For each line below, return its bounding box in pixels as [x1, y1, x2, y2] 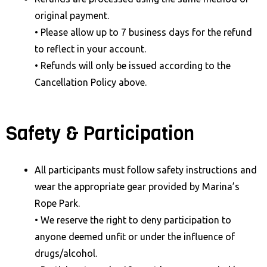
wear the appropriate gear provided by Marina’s [35, 181, 240, 193]
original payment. [35, 10, 109, 21]
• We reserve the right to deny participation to [35, 215, 231, 226]
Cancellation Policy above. [35, 76, 147, 88]
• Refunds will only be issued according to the [35, 60, 231, 71]
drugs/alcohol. [35, 248, 97, 259]
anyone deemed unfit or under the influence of [35, 231, 235, 243]
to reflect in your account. [35, 43, 146, 54]
